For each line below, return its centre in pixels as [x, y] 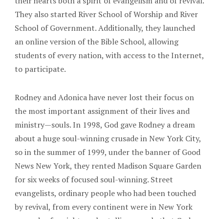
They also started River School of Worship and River [106, 14]
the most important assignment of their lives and [102, 111]
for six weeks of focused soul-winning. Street [94, 179]
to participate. [40, 69]
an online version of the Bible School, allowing [97, 41]
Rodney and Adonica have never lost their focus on [104, 97]
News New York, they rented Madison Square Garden [108, 165]
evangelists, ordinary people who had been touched [105, 193]
